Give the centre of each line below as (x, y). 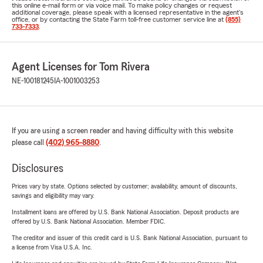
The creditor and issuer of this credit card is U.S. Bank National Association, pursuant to (129, 238)
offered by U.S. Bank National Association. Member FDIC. (89, 221)
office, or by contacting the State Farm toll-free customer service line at (119, 19)
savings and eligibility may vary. (53, 195)
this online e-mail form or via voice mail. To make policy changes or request (122, 5)
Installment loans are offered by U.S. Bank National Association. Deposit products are (125, 212)
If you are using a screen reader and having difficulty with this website (122, 131)
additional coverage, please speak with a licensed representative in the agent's (128, 12)
